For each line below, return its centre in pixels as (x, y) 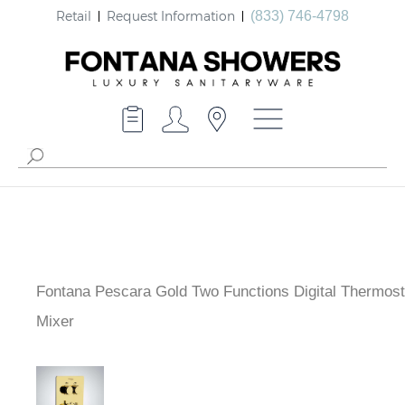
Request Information (171, 15)
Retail (74, 15)
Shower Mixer (83, 322)
